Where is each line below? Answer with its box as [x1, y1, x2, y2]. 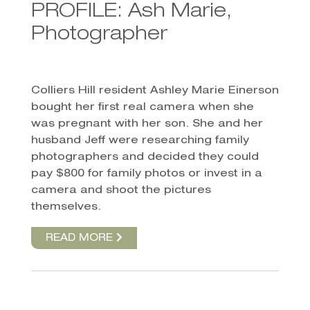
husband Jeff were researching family [30, 135, 249, 146]
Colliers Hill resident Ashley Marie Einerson [30, 85, 279, 96]
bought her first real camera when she [30, 102, 254, 113]
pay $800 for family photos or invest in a [30, 168, 262, 179]
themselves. [30, 201, 101, 212]
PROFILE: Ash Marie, [30, 2, 232, 22]
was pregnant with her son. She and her [30, 118, 263, 129]
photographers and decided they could [30, 152, 259, 163]
